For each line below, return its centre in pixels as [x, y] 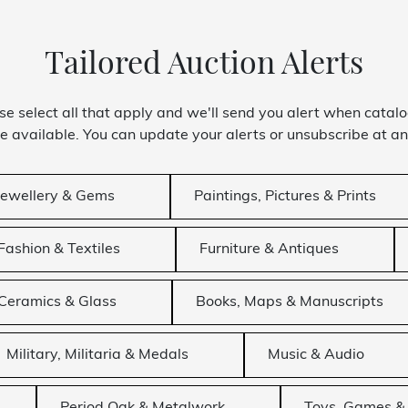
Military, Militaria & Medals [97, 356]
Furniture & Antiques [270, 250]
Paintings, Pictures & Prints [286, 197]
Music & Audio [316, 356]
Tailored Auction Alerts [204, 66]
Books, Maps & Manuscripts [289, 303]
